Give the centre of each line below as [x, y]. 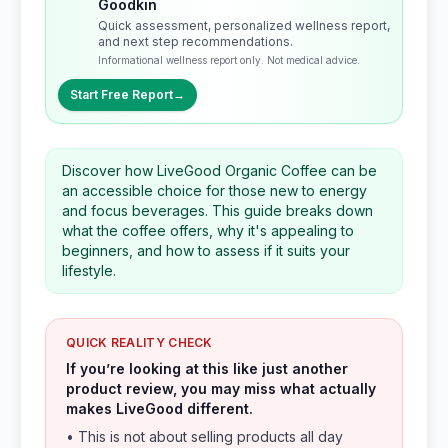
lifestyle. [89, 270]
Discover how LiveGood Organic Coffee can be [219, 170]
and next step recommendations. [195, 41]
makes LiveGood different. [159, 408]
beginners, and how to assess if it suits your [206, 250]
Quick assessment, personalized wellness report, [244, 25]
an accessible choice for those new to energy [214, 190]
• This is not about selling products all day [204, 436]
